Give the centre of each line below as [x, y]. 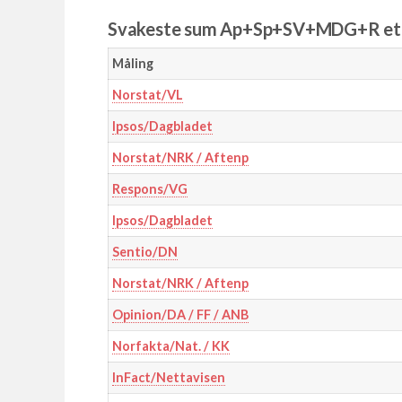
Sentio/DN [144, 252]
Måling [132, 64]
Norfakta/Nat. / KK [170, 346]
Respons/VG [149, 189]
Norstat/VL [147, 95]
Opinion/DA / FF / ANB [180, 315]
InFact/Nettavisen [168, 378]
